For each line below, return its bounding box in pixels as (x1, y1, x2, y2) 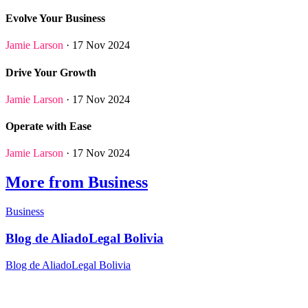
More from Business (5, 173, 148, 192)
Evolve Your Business (5, 12, 105, 25)
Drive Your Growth (5, 66, 96, 78)
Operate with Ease (5, 120, 91, 133)
